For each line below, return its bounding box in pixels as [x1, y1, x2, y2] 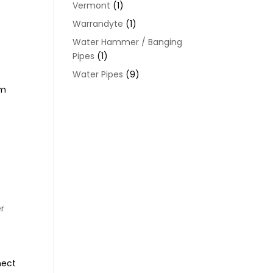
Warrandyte [73, 18, 124, 30]
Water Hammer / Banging [73, 36, 183, 48]
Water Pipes [73, 68, 124, 80]
